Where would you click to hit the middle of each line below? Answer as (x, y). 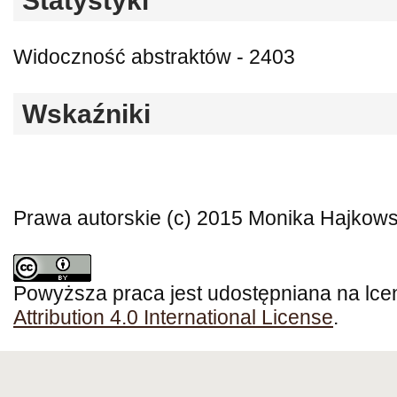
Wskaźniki (86, 114)
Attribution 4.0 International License (173, 318)
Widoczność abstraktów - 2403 (154, 58)
